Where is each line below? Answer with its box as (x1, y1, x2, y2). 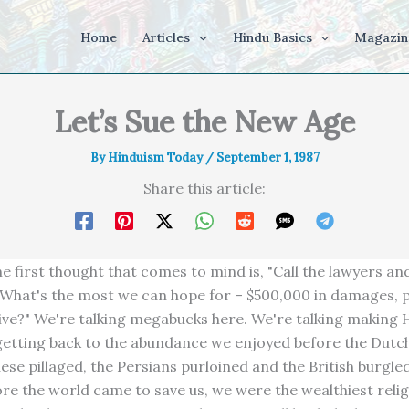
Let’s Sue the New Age (54, 103, 355, 141)
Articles (142, 29, 191, 46)
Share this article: (143, 179, 266, 197)
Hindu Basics (232, 29, 312, 46)
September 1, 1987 (215, 150, 320, 165)
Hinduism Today (107, 150, 205, 165)
